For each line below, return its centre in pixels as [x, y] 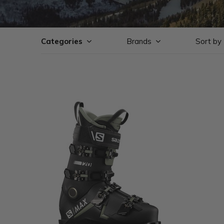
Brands [139, 41]
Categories [62, 41]
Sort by [208, 41]
